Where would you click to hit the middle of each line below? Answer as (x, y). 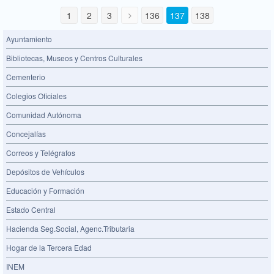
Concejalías (26, 133)
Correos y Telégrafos (41, 152)
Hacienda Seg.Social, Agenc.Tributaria (70, 228)
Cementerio (26, 76)
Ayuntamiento (29, 39)
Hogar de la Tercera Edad (49, 247)
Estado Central (31, 209)
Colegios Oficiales (36, 95)
